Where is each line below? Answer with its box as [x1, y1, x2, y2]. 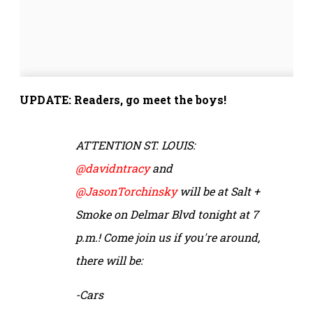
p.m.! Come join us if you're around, [75, 230, 260, 245]
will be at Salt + [177, 184, 260, 199]
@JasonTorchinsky [75, 184, 177, 199]
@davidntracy [75, 161, 150, 176]
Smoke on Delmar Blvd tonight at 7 [75, 207, 259, 222]
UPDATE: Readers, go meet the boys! [20, 92, 226, 108]
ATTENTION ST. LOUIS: [75, 138, 195, 153]
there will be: [75, 253, 143, 268]
